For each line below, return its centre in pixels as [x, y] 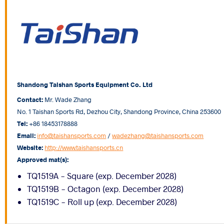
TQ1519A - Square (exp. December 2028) [102, 175]
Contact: [30, 99]
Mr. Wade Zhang [67, 99]
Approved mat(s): [43, 159]
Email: [26, 135]
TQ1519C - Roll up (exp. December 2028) [102, 201]
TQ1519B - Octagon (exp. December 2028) [105, 188]
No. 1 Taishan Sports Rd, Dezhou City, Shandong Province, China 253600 [119, 111]
